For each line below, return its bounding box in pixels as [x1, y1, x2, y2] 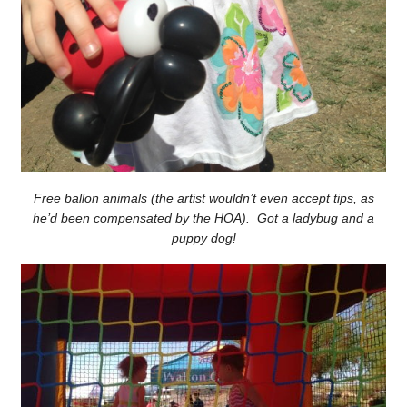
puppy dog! [171, 230, 236, 245]
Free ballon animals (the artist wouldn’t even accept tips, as [33, 190, 374, 205]
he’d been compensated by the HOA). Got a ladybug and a [33, 210, 374, 225]
